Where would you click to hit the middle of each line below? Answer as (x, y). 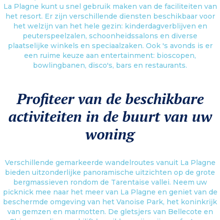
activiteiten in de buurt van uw (110, 116)
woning (110, 134)
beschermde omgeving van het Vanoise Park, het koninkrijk (110, 202)
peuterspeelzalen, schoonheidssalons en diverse (110, 36)
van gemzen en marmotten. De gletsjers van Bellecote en (110, 211)
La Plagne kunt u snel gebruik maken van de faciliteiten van (110, 6)
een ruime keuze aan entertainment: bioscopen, (110, 55)
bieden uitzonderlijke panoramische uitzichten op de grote (110, 172)
